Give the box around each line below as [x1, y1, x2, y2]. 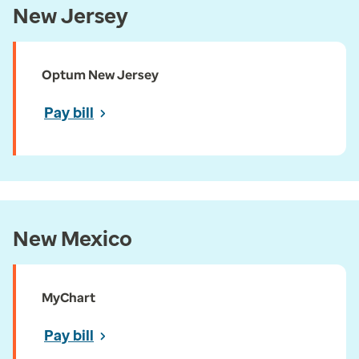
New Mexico [13, 226, 132, 252]
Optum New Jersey [42, 67, 159, 83]
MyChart [42, 290, 95, 305]
